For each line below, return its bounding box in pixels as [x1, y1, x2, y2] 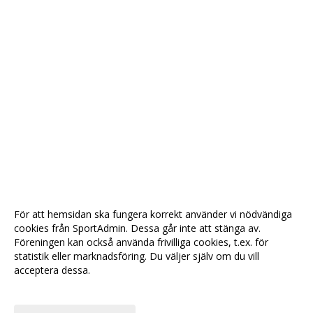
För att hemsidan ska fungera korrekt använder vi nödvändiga [14, 208, 292, 221]
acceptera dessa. [14, 263, 90, 277]
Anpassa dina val [14, 282, 89, 295]
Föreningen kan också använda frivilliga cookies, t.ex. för [14, 235, 268, 249]
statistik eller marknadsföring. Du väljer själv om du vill [14, 249, 259, 263]
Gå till [94, 295, 119, 308]
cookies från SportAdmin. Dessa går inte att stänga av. [14, 221, 261, 235]
